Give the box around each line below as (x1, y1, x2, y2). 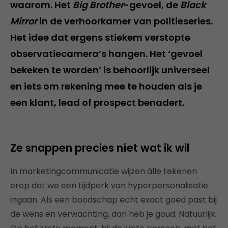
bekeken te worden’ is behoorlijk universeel (10, 64, 210, 76)
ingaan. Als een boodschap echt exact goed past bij (10, 194, 217, 206)
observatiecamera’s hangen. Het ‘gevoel (10, 47, 203, 60)
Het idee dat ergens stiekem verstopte (10, 31, 190, 44)
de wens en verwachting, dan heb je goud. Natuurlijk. (10, 208, 217, 220)
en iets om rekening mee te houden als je (10, 80, 202, 93)
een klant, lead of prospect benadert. (10, 96, 184, 109)
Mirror (10, 15, 37, 27)
